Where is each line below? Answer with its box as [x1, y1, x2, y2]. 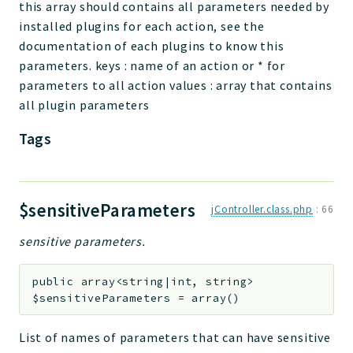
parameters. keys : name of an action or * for [19, 57, 285, 73]
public [32, 274, 74, 288]
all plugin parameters [19, 96, 150, 113]
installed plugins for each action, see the [19, 17, 265, 34]
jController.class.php [211, 202, 313, 216]
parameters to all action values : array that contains [19, 76, 333, 93]
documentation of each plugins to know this [19, 37, 284, 54]
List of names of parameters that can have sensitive [19, 329, 331, 346]
